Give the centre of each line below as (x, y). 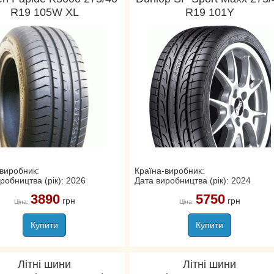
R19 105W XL (44, 12)
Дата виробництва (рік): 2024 (192, 180)
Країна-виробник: (169, 171)
